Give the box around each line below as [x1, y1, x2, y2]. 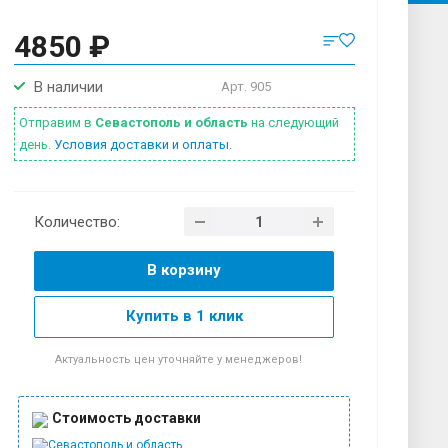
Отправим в [18, 115, 95, 131]
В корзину [147, 261, 222, 280]
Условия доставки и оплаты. [53, 137, 232, 153]
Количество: [34, 212, 121, 231]
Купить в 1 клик [125, 307, 243, 326]
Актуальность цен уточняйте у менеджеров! [55, 353, 303, 367]
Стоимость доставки [52, 410, 202, 427]
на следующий [250, 115, 339, 131]
